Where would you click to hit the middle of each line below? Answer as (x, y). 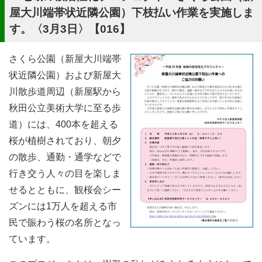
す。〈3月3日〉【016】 (70, 29)
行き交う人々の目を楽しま (65, 173)
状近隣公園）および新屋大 (65, 75)
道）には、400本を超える (63, 124)
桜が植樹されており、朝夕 (65, 141)
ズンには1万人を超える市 (63, 206)
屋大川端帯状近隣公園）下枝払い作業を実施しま (132, 13)
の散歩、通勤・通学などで (65, 157)
